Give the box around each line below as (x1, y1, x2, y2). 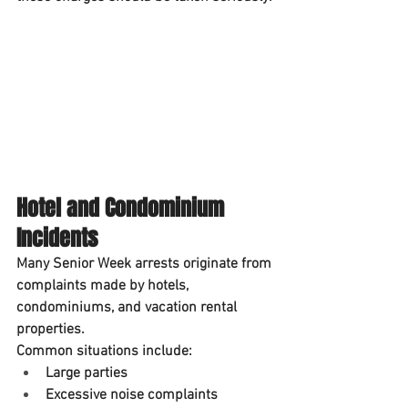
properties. (16, 321, 85, 340)
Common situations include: (16, 342, 192, 362)
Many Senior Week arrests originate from (16, 255, 275, 274)
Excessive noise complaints (46, 386, 218, 405)
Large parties (46, 364, 127, 383)
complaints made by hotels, (16, 277, 192, 296)
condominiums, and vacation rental (16, 299, 240, 318)
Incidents (16, 222, 97, 255)
